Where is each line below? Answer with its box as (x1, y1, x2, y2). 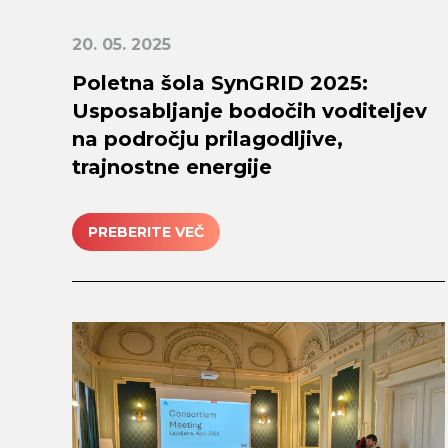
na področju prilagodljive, (72, 127, 343, 152)
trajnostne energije (72, 155, 272, 180)
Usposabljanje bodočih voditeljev (72, 99, 427, 124)
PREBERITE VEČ (88, 222, 204, 241)
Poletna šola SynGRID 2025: (72, 71, 368, 96)
